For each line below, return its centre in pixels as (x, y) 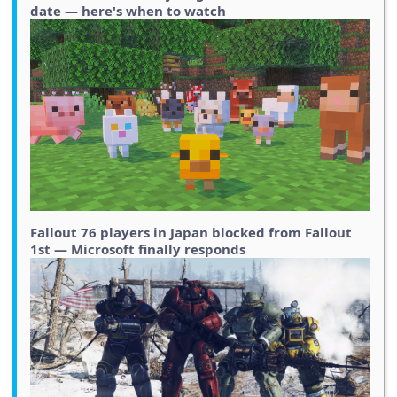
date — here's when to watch (128, 11)
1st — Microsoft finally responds (138, 249)
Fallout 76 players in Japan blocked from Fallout (191, 233)
